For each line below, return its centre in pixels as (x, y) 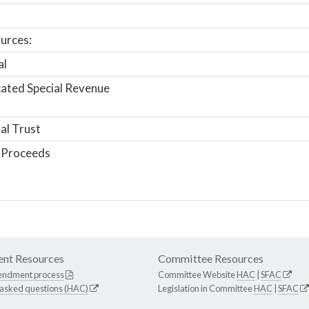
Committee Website (197, 274)
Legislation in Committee (206, 288)
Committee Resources (211, 258)
